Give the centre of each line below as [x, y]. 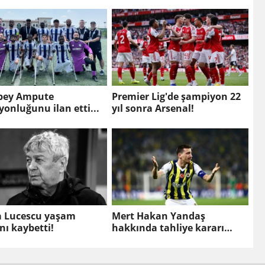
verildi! [128, 240]
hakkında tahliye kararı [168, 228]
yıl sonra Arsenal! [153, 109]
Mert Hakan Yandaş [158, 216]
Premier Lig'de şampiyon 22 [176, 97]
